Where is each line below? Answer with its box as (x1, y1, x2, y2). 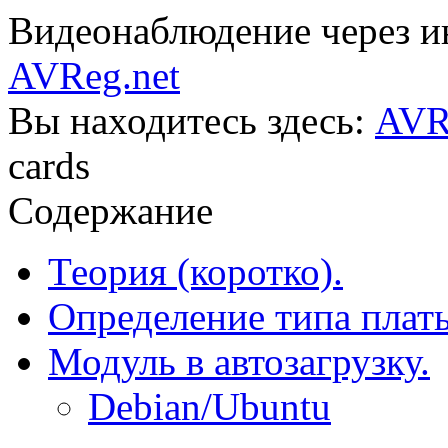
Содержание (8, 189, 213, 232)
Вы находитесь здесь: (8, 99, 375, 142)
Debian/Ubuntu (88, 385, 331, 428)
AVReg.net (8, 54, 180, 97)
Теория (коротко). (48, 250, 343, 293)
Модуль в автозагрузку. (48, 340, 430, 383)
